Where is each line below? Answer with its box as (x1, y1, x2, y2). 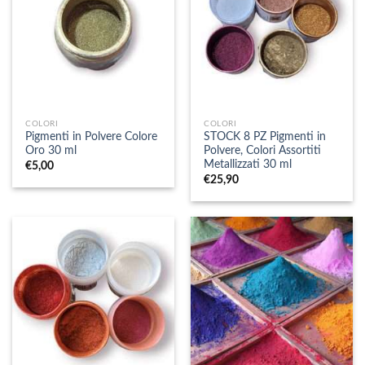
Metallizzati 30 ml (204, 159, 292, 171)
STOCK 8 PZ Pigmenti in (204, 131, 327, 143)
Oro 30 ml (25, 145, 77, 157)
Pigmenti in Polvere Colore (25, 131, 158, 143)
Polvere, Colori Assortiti (204, 145, 322, 157)
